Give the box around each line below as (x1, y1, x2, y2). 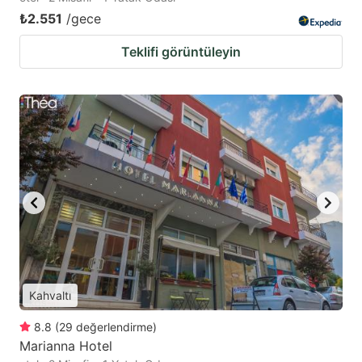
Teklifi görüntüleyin (121, 44, 241, 61)
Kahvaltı (29, 288, 71, 303)
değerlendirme (76, 320, 153, 335)
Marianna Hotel (19, 338, 112, 355)
